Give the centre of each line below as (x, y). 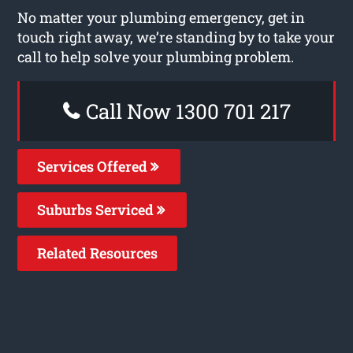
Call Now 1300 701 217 (186, 111)
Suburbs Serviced (97, 209)
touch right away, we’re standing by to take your (176, 37)
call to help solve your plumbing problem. (156, 56)
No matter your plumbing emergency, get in (162, 17)
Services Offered (94, 166)
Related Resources (98, 253)
